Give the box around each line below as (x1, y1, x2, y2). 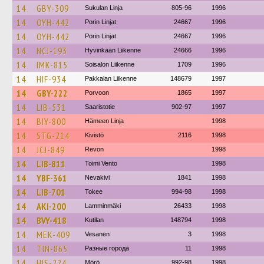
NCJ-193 (37, 45, 67, 57)
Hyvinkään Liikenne (85, 47, 141, 54)
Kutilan (85, 216, 104, 223)
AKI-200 (37, 200, 66, 212)
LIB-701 (37, 186, 65, 198)
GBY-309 (37, 2, 69, 14)
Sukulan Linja (85, 4, 123, 11)
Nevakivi (85, 174, 110, 181)
